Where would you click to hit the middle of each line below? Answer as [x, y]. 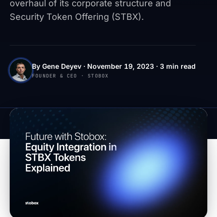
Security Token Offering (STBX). [77, 16]
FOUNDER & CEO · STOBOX [70, 76]
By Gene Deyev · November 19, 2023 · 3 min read [114, 66]
